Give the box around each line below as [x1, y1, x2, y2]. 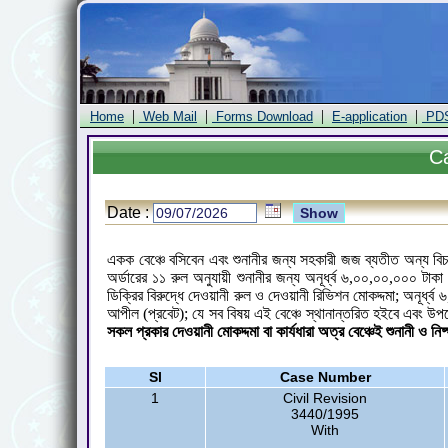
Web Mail [139, 109, 197, 124]
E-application [332, 109, 407, 124]
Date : [107, 204, 153, 221]
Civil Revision [283, 390, 367, 406]
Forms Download [212, 109, 313, 124]
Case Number [279, 369, 371, 385]
